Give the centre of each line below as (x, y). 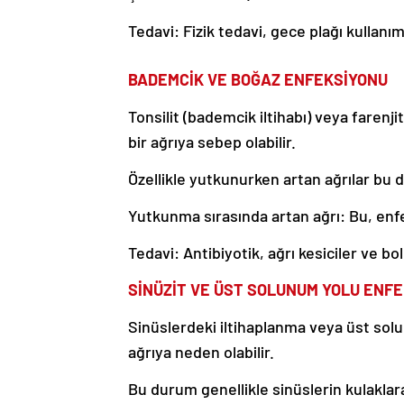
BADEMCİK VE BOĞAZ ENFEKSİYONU (258, 80)
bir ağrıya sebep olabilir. (212, 142)
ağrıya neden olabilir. (201, 352)
